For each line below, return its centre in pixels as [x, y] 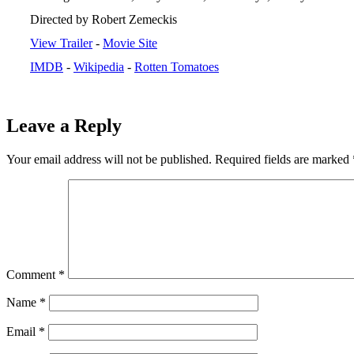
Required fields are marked [284, 159]
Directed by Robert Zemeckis [104, 19]
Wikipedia [99, 67]
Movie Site [130, 43]
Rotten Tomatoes [177, 67]
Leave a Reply [64, 125]
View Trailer [61, 43]
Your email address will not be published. [109, 159]
